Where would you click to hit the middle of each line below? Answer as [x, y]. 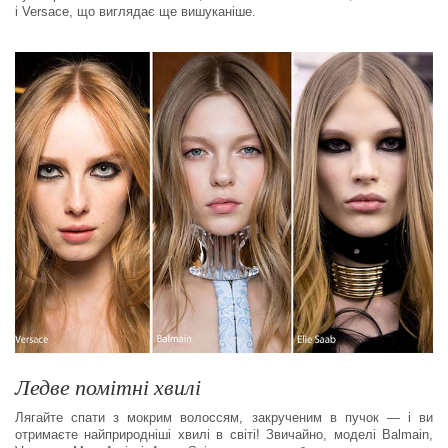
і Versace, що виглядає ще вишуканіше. [135, 12]
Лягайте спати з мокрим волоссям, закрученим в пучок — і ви [224, 418]
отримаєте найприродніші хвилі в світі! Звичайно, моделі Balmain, [224, 435]
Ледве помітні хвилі [108, 387]
